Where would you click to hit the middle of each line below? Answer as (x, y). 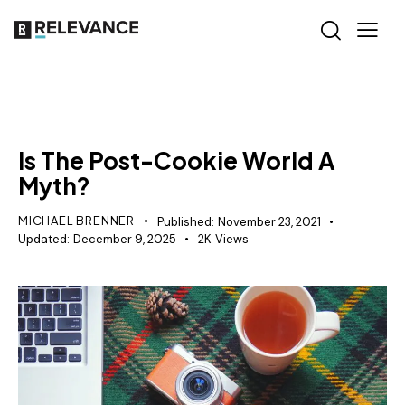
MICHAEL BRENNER (76, 221)
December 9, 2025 (124, 240)
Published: (185, 222)
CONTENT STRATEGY (89, 112)
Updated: (44, 240)
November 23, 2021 (269, 222)
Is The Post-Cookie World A (177, 161)
